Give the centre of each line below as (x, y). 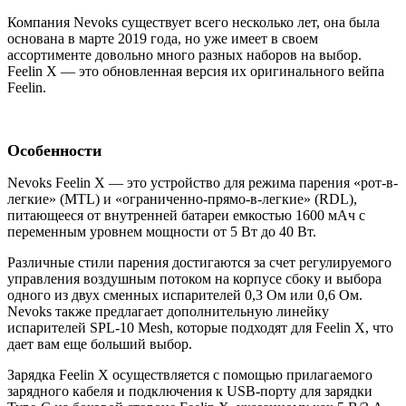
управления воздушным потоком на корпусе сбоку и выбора (194, 279)
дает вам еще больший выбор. (100, 344)
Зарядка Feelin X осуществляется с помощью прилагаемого (190, 375)
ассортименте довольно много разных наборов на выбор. (184, 55)
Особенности (57, 151)
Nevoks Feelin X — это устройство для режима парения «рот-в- (203, 183)
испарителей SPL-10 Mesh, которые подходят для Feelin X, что (200, 328)
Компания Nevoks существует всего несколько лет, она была (193, 23)
